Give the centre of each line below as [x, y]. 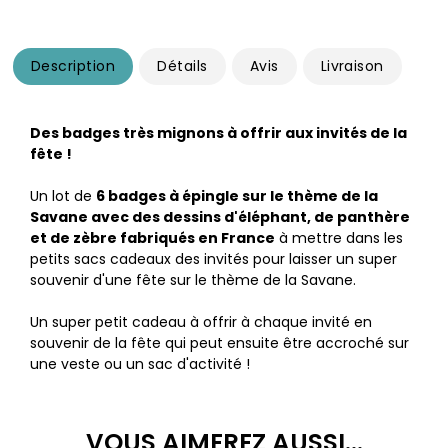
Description [73, 66]
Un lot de [63, 196]
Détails [182, 66]
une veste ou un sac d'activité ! [140, 364]
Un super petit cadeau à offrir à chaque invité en [201, 322]
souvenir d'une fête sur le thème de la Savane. [193, 280]
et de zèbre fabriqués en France [152, 238]
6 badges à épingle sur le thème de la [237, 196]
